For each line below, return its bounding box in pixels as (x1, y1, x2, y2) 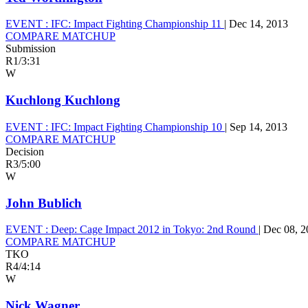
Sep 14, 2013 (230, 120, 287, 133)
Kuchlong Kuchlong (5, 93, 120, 108)
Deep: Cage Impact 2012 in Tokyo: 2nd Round (48, 223, 258, 236)
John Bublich (5, 195, 82, 210)
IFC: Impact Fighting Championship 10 (48, 120, 225, 133)
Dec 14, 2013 (229, 18, 288, 30)
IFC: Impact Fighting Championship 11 (48, 18, 224, 30)
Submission (5, 43, 56, 55)
